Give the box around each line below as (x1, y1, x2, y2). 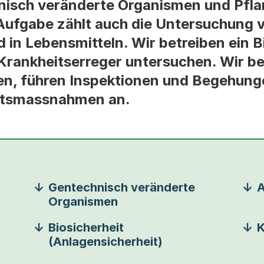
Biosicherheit (48, 220, 124, 235)
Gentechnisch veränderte (48, 180, 196, 194)
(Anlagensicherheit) (48, 235, 163, 249)
